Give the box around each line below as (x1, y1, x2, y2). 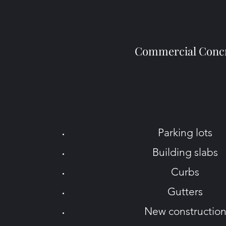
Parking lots (158, 126, 212, 139)
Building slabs (152, 146, 218, 158)
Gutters (167, 185, 203, 198)
